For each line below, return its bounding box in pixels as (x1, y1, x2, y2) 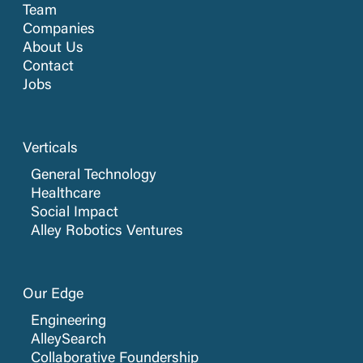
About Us (23, 41, 83, 57)
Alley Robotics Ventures (31, 224, 183, 240)
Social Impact (31, 206, 118, 221)
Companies (23, 23, 95, 38)
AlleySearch (31, 333, 106, 348)
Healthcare (31, 187, 100, 203)
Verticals (23, 142, 78, 157)
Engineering (31, 314, 106, 330)
